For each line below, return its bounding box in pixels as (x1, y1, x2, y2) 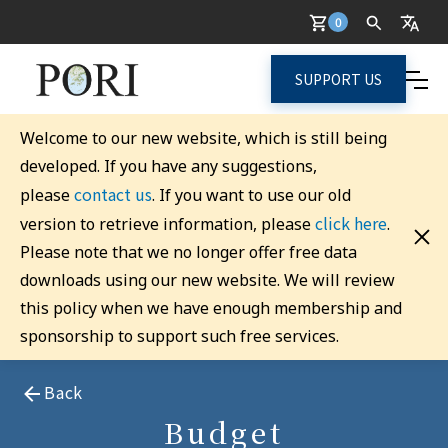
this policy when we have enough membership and (20, 296, 402, 319)
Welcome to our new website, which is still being (20, 126, 387, 149)
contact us (74, 181, 152, 206)
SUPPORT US (295, 68, 382, 89)
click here (315, 210, 387, 235)
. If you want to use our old (152, 183, 351, 206)
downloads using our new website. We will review (20, 268, 395, 291)
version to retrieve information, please (20, 212, 315, 235)
